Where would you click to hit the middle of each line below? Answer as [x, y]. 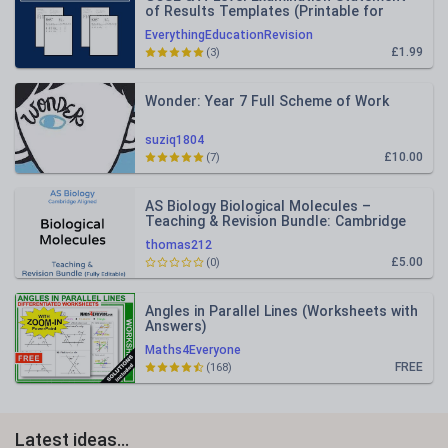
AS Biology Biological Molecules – [258, 206]
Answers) [176, 326]
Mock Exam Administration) [236, 26]
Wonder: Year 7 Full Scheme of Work [267, 101]
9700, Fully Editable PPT [225, 236]
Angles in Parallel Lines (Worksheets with [281, 311]
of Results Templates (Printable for [264, 11]
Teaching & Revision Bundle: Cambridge [275, 221]
